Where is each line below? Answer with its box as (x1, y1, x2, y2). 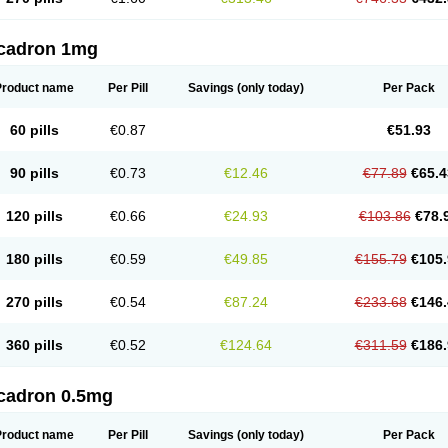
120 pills (5, 208, 63, 224)
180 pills (5, 251, 63, 267)
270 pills (5, 294, 63, 310)
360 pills (5, 337, 63, 353)
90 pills (9, 165, 59, 181)
